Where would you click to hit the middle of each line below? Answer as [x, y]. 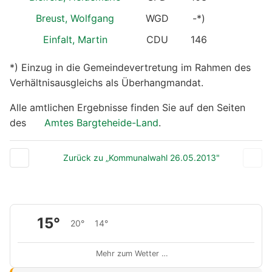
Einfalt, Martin [75, 40]
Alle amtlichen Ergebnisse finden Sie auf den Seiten [127, 108]
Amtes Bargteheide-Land [101, 123]
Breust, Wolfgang [75, 19]
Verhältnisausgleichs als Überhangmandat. [107, 83]
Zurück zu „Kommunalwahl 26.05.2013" [141, 158]
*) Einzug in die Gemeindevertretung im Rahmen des [130, 68]
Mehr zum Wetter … [132, 254]
